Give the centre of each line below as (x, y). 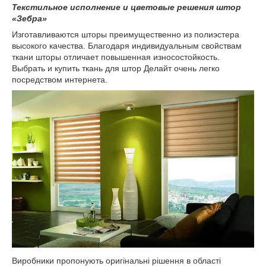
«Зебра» (29, 18)
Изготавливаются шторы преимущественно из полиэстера (126, 34)
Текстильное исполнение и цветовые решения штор (126, 7)
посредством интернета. (60, 79)
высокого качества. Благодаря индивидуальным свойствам (127, 45)
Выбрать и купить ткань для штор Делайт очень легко (116, 68)
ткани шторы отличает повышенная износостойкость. (116, 57)
